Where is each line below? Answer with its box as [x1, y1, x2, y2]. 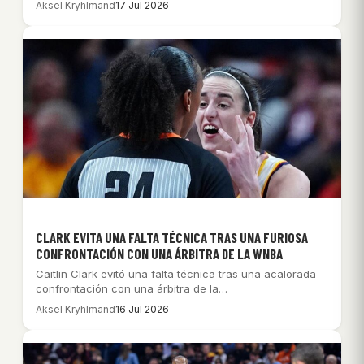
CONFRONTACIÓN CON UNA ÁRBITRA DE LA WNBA [36, 245, 283, 262]
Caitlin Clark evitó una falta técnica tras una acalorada [36, 266, 316, 280]
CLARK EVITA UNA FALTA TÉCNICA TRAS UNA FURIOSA [36, 228, 308, 245]
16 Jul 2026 [115, 302, 169, 315]
